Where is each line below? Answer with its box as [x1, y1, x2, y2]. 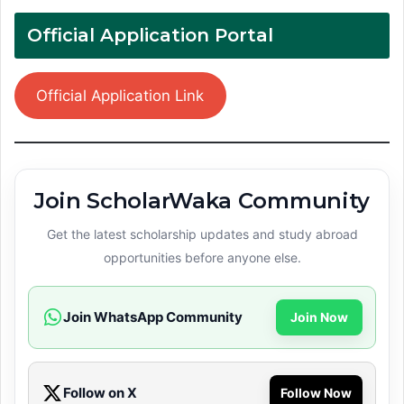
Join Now [290, 309, 348, 326]
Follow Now [280, 385, 352, 401]
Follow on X [63, 384, 137, 402]
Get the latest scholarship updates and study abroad [46, 226, 358, 243]
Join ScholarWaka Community [33, 188, 371, 215]
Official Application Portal [27, 23, 273, 46]
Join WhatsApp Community [63, 308, 243, 326]
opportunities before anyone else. [103, 250, 301, 266]
